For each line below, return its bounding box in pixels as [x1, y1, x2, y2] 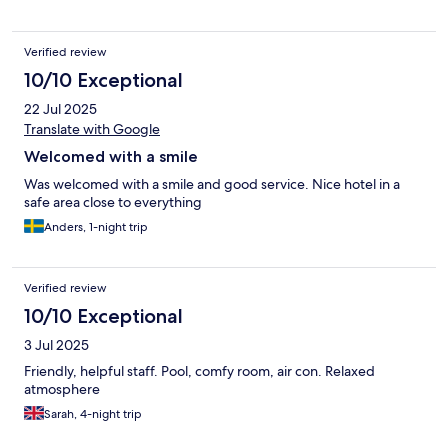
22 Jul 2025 [24, 100, 97, 119]
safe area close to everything [24, 193, 202, 212]
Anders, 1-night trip [44, 219, 148, 236]
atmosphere [24, 380, 100, 399]
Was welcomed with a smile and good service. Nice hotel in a [24, 175, 400, 194]
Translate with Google [24, 120, 160, 139]
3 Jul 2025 [24, 336, 89, 355]
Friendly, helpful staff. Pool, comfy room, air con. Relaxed [24, 362, 375, 381]
